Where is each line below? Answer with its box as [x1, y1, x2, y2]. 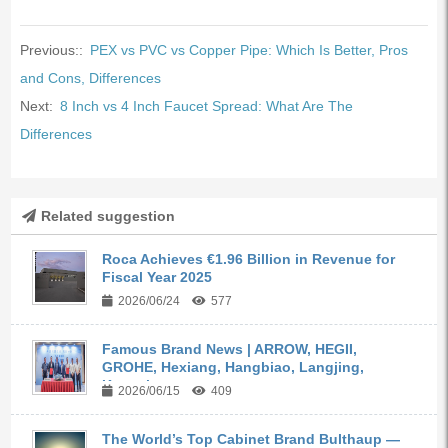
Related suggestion [40, 207, 175, 224]
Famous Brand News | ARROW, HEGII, [102, 340, 358, 357]
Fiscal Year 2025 [102, 268, 213, 285]
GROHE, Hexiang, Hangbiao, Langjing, [102, 358, 365, 375]
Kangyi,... [102, 376, 167, 393]
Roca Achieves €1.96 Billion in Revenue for [102, 250, 396, 267]
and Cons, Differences [19, 69, 161, 86]
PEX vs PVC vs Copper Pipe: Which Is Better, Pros [89, 41, 408, 58]
